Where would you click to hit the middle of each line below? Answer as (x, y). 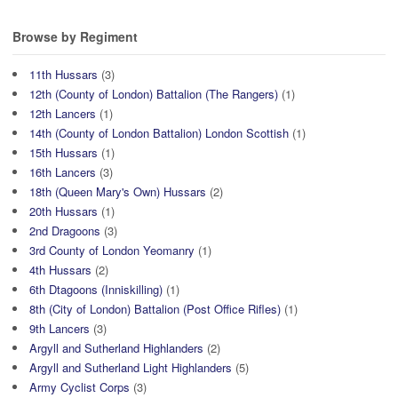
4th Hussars (60, 269)
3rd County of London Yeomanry (112, 250)
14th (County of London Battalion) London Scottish (159, 132)
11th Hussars (64, 74)
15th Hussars (64, 152)
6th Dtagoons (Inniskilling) (96, 289)
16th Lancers (63, 171)
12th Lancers (63, 113)
